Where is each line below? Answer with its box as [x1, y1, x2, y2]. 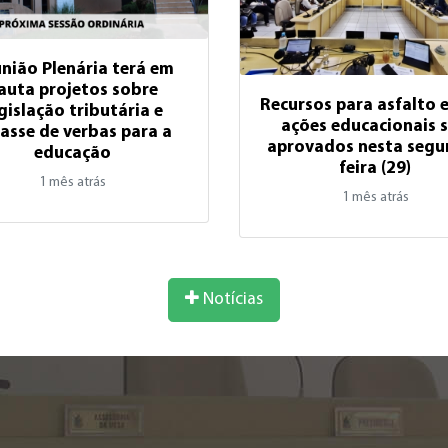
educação [34, 144, 112, 162]
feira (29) [339, 159, 412, 177]
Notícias [199, 291, 263, 309]
